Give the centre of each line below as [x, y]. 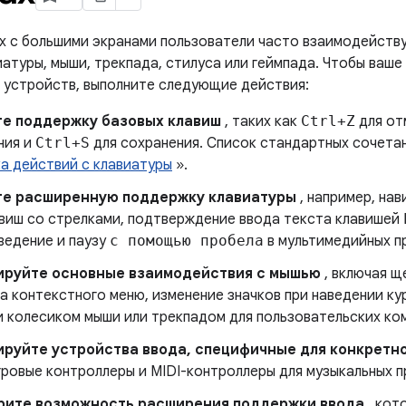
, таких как [261, 121]
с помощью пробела [187, 241]
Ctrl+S [63, 143]
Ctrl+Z [328, 121]
